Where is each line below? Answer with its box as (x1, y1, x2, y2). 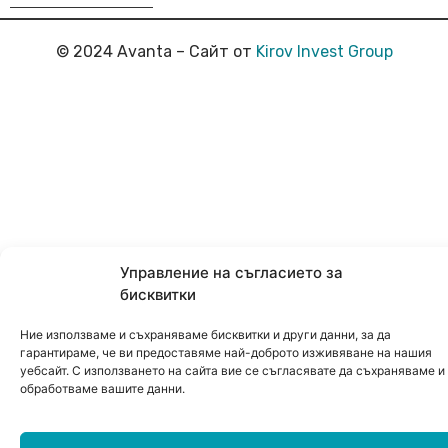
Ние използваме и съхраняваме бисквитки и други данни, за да (20, 326, 391, 342)
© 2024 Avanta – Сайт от (55, 42, 256, 62)
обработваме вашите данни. (20, 380, 185, 396)
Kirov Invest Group (255, 42, 393, 62)
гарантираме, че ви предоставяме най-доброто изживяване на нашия (20, 344, 432, 360)
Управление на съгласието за (120, 262, 343, 282)
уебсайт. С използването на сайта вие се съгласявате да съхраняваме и (20, 362, 445, 378)
